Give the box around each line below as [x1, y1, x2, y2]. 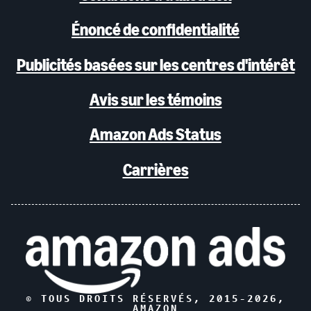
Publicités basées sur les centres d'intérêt [16, 54, 295, 75]
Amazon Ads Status [90, 124, 221, 145]
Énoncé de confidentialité [72, 19, 239, 40]
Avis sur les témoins [89, 90, 222, 110]
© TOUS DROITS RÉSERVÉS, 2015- [26, 292, 247, 304]
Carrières [122, 159, 189, 180]
